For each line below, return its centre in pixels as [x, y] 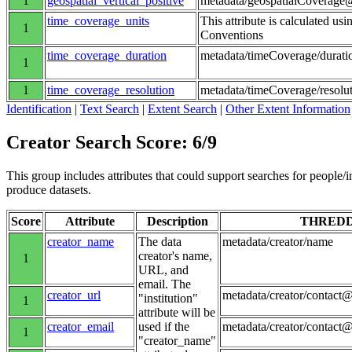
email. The [165, 284]
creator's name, [175, 256]
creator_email [81, 327]
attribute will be [177, 313]
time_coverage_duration [107, 56]
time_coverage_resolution [111, 90]
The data [160, 242]
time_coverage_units [98, 21]
